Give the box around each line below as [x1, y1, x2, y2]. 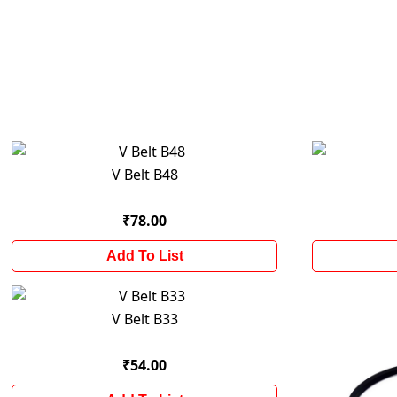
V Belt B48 [111, 165, 178, 184]
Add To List [105, 248, 183, 263]
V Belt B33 [111, 309, 178, 329]
